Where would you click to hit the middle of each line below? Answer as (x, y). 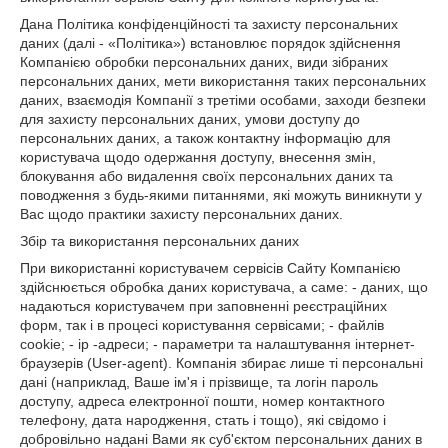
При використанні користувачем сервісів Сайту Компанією (210, 268)
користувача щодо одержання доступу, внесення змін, (198, 157)
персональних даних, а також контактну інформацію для (205, 138)
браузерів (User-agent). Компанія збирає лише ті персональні (221, 363)
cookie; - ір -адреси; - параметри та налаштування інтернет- (217, 344)
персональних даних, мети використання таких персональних (223, 81)
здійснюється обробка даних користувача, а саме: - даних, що (224, 287)
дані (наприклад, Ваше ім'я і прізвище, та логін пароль (199, 382)
